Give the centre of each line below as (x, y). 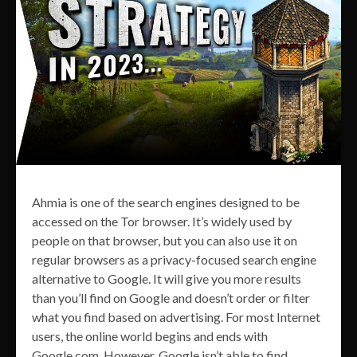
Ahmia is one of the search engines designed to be (166, 202)
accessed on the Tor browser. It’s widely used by (162, 222)
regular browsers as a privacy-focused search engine (174, 260)
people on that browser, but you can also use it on (165, 241)
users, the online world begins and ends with (150, 336)
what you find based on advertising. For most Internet (176, 317)
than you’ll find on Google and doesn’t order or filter (171, 298)
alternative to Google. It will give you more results (167, 279)
